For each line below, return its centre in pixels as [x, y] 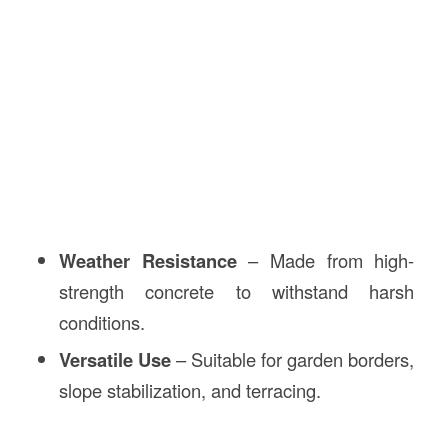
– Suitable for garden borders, [293, 359]
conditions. [101, 322]
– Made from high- [325, 260]
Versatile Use [115, 360]
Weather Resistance [147, 261]
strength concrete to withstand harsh [236, 291]
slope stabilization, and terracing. [189, 390]
